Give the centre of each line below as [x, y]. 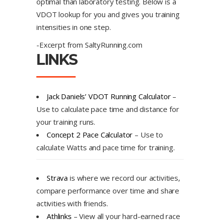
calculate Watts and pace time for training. [106, 147]
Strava [57, 178]
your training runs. [66, 122]
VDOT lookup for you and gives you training [108, 14]
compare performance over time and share [108, 191]
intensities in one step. [74, 27]
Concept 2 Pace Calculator [90, 135]
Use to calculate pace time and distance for [108, 109]
